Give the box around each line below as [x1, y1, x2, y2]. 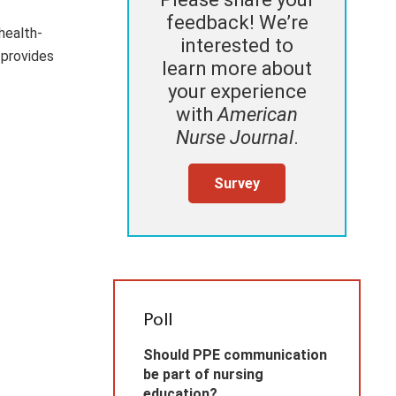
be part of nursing [143, 366, 263, 384]
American [217, 103, 298, 126]
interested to [180, 34, 293, 57]
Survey [214, 174, 260, 192]
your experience [167, 80, 307, 103]
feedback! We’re [165, 11, 308, 34]
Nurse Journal [175, 126, 293, 149]
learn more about [162, 57, 312, 80]
